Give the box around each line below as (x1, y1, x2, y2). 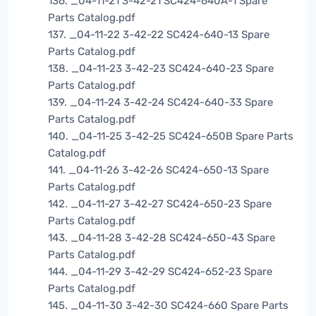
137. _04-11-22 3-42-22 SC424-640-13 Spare (48, 28, 269, 42)
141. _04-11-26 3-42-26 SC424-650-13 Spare (48, 164, 269, 177)
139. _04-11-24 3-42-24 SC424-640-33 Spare (48, 96, 273, 109)
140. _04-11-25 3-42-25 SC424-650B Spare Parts (48, 130, 293, 143)
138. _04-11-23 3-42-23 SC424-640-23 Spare (48, 62, 274, 75)
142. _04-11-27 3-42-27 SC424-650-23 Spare (48, 197, 272, 211)
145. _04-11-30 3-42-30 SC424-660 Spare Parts (48, 299, 288, 312)
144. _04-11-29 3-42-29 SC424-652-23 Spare (48, 265, 272, 279)
